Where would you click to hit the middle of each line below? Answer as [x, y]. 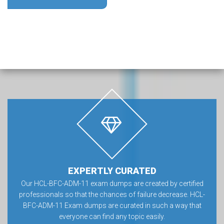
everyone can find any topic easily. [112, 216]
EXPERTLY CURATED [112, 171]
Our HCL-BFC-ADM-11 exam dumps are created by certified [112, 183]
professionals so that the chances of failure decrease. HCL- [112, 194]
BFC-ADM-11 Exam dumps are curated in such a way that [112, 205]
